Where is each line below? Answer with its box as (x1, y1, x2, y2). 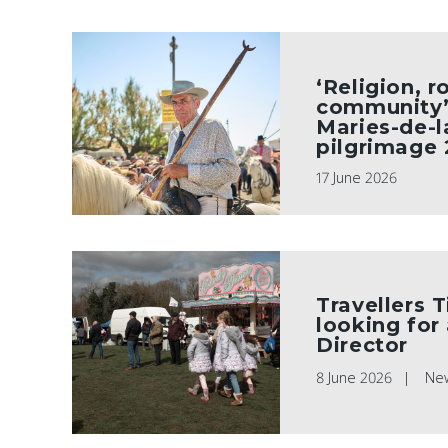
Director (316, 333, 408, 358)
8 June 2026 (316, 368, 393, 388)
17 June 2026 (316, 168, 398, 188)
